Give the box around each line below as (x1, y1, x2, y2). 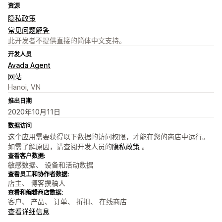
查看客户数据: (8, 152, 45, 160)
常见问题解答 (8, 26, 50, 35)
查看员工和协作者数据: (8, 170, 69, 178)
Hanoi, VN (8, 83, 41, 92)
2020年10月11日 (8, 108, 60, 116)
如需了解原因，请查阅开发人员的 (8, 142, 112, 151)
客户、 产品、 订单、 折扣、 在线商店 (8, 197, 127, 206)
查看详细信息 (8, 207, 50, 216)
